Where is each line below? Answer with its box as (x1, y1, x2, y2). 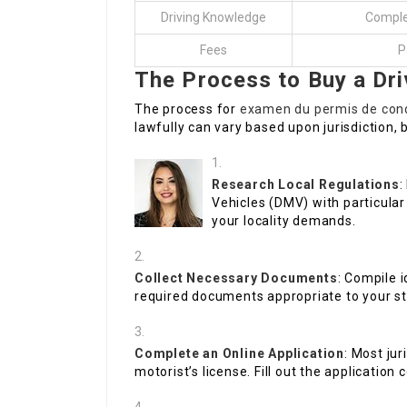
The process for (134, 102, 240, 117)
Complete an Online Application (134, 346, 344, 362)
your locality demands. (212, 213, 356, 229)
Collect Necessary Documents (134, 271, 338, 286)
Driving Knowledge (161, 10, 266, 25)
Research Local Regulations (212, 177, 400, 193)
